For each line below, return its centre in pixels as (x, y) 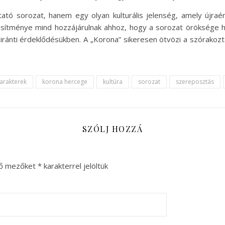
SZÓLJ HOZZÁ (113, 129)
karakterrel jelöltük (75, 166)
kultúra (113, 82)
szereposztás (195, 82)
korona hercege (65, 82)
